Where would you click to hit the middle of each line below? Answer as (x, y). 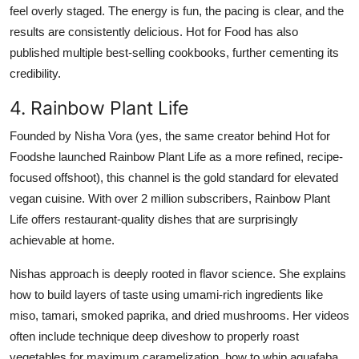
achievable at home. (62, 240)
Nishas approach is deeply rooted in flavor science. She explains (178, 273)
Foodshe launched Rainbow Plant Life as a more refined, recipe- (176, 156)
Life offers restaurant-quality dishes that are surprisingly (154, 219)
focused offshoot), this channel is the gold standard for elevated (174, 177)
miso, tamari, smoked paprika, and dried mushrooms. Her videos (179, 315)
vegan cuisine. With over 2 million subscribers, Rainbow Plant (170, 198)
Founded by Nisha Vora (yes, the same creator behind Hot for (170, 135)
